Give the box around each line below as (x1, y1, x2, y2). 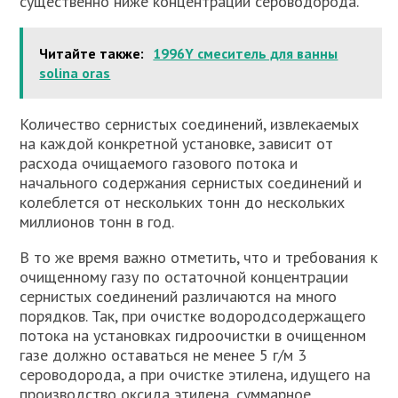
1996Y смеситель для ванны (153, 44, 338, 62)
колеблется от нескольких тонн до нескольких (20, 192, 346, 212)
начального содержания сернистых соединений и (20, 172, 362, 193)
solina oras (39, 64, 111, 82)
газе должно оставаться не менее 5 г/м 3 (20, 345, 307, 365)
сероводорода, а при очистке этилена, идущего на (20, 364, 371, 385)
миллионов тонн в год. (20, 211, 175, 232)
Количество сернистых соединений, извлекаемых (20, 114, 360, 134)
